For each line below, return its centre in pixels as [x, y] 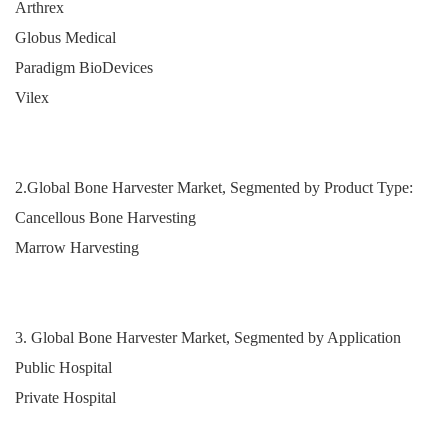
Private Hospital [65, 397]
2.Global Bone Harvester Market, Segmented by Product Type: [214, 187]
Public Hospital [63, 367]
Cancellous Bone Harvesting [105, 217]
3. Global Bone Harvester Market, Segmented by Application [208, 337]
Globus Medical [65, 37]
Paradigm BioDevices [84, 67]
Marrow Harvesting [77, 247]
